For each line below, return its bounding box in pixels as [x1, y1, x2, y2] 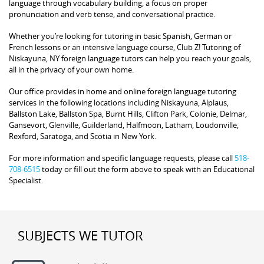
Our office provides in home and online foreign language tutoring [9, 85, 236, 97]
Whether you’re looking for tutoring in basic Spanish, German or [9, 30, 232, 41]
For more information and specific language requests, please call [9, 152, 235, 163]
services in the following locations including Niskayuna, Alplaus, [9, 97, 229, 108]
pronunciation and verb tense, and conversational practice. [9, 8, 215, 19]
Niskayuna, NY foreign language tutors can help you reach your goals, [9, 52, 251, 64]
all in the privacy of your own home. [9, 64, 134, 75]
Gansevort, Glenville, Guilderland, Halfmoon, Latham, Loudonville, [9, 119, 239, 130]
